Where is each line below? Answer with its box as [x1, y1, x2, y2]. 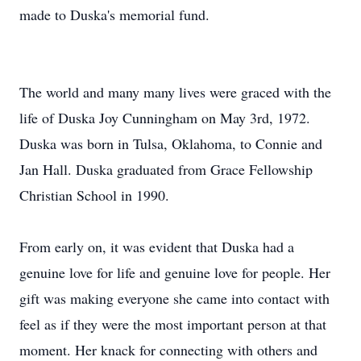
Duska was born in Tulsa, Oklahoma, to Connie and [19, 134, 322, 153]
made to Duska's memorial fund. [19, 5, 218, 24]
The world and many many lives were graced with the [19, 82, 331, 102]
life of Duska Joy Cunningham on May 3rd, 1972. [19, 108, 310, 127]
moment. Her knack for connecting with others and [19, 340, 317, 359]
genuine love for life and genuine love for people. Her [19, 263, 330, 282]
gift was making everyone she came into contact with [19, 288, 330, 308]
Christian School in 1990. [19, 185, 169, 205]
